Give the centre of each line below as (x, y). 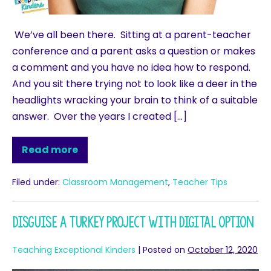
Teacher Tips (200, 182)
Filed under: (36, 182)
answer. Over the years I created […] (100, 117)
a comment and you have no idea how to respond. (132, 68)
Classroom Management (115, 182)
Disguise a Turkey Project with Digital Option (133, 223)
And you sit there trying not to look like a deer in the (135, 84)
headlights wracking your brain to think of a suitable (135, 100)
